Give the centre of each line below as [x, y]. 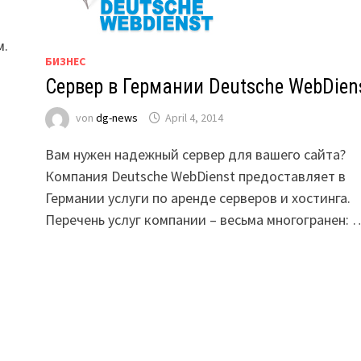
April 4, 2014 [194, 118]
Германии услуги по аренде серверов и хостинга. [197, 198]
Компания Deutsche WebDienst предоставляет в [195, 176]
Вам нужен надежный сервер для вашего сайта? [195, 154]
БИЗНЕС [65, 61]
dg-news [116, 118]
